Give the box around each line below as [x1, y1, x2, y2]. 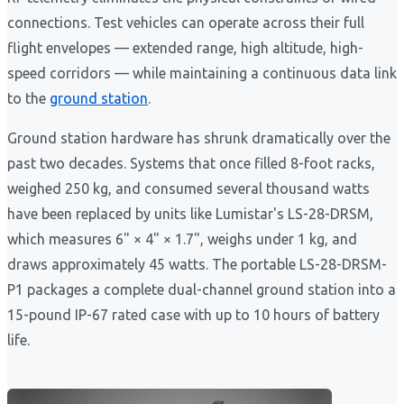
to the [7, 90, 50, 107]
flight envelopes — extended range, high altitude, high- [7, 40, 363, 57]
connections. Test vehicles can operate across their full [7, 14, 364, 32]
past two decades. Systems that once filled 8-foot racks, [7, 155, 375, 172]
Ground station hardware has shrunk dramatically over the [7, 130, 390, 147]
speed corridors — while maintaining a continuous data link [7, 65, 397, 82]
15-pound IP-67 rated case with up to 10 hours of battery [7, 307, 380, 324]
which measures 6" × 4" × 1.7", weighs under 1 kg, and [7, 231, 357, 248]
